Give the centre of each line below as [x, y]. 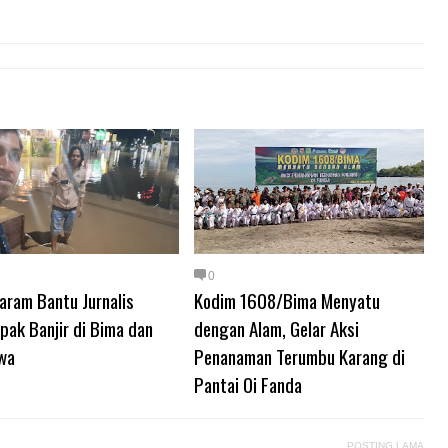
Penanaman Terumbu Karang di [299, 356]
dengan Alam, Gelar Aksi [276, 328]
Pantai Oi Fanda [248, 384]
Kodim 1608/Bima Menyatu [287, 300]
